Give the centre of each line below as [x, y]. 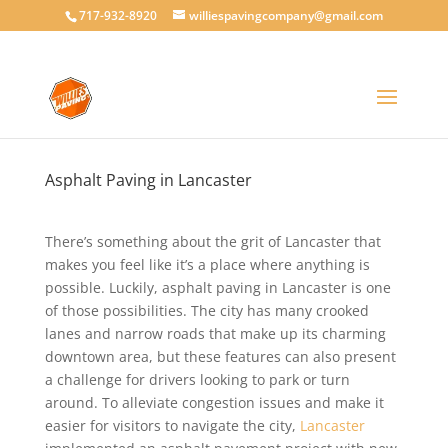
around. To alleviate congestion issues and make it [214, 402]
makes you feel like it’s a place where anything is [207, 264]
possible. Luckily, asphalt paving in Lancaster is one [217, 287]
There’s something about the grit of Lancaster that [212, 241]
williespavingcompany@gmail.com [285, 15]
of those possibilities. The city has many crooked [206, 310]
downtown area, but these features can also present [220, 356]
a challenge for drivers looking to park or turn [197, 379]
